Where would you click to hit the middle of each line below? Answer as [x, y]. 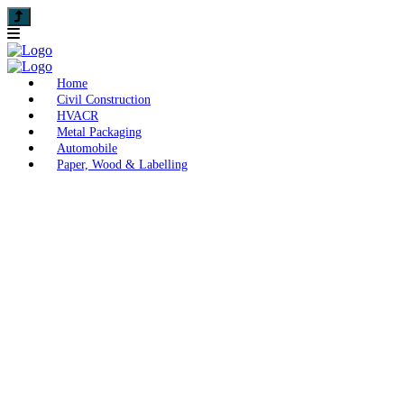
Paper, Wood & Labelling [122, 165]
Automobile [87, 148]
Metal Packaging [99, 132]
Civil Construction [104, 100]
